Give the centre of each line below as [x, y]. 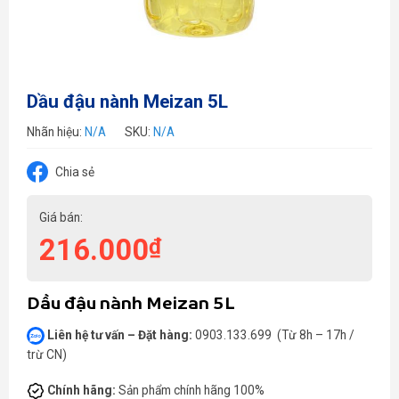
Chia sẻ [75, 172]
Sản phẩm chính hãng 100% [190, 390]
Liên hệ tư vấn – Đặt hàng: [121, 334]
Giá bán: [61, 218]
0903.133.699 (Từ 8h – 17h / [275, 334]
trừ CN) [47, 355]
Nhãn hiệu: [56, 132]
